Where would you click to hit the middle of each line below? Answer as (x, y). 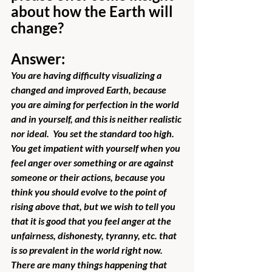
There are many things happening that (90, 264)
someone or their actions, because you (89, 177)
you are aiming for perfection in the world (96, 104)
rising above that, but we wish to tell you (94, 206)
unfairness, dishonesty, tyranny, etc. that (95, 235)
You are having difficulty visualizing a (87, 75)
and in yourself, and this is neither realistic (97, 118)
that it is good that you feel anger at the (92, 220)
